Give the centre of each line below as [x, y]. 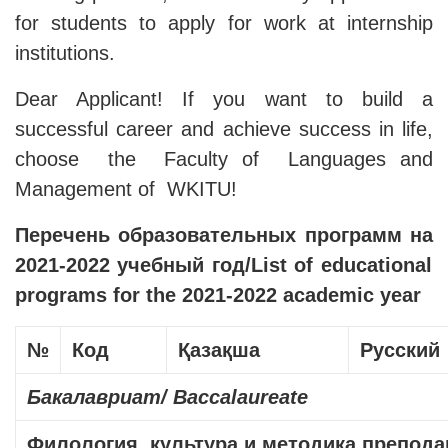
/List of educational [338, 265]
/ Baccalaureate [234, 397]
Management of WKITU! [126, 189]
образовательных [207, 235]
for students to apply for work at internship [224, 23]
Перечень [62, 235]
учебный [161, 265]
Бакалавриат [94, 397]
